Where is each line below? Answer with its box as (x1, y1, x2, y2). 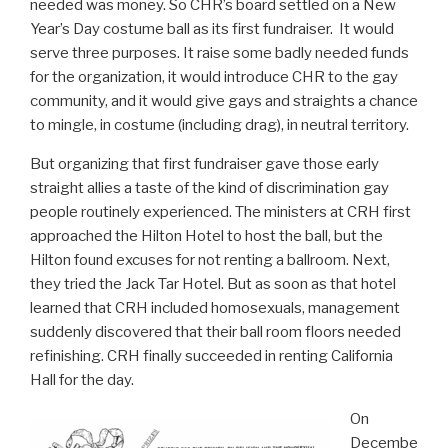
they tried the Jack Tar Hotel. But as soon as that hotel (30, 275, 396, 294)
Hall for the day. (30, 371, 134, 390)
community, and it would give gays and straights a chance (30, 92, 418, 111)
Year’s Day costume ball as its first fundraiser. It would (30, 20, 394, 39)
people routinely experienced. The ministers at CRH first (30, 203, 411, 222)
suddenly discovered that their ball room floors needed (30, 323, 401, 342)
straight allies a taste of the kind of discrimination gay (30, 179, 389, 198)
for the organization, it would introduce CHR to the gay (30, 68, 398, 87)
